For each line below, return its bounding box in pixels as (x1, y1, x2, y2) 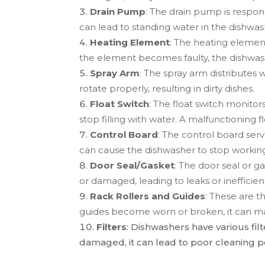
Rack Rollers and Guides (90, 190, 206, 202)
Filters (96, 221, 127, 233)
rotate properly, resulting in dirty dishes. (79, 83, 255, 95)
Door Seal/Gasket (90, 160, 175, 172)
